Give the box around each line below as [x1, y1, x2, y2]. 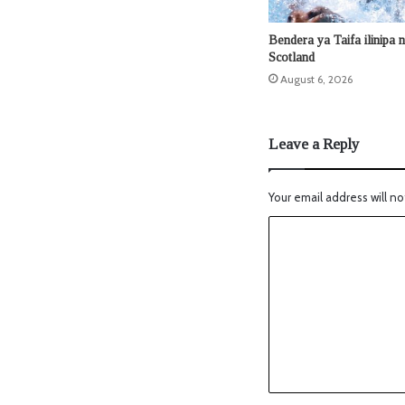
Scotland [268, 50, 315, 64]
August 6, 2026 [280, 71, 353, 86]
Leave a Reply [268, 135, 360, 153]
